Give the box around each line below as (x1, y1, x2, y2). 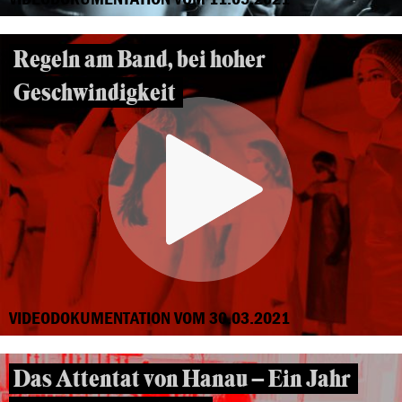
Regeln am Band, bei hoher (13, 45, 266, 74)
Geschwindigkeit (13, 78, 176, 108)
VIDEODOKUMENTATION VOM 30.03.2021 (9, 306, 290, 328)
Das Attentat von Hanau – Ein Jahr (13, 364, 351, 394)
